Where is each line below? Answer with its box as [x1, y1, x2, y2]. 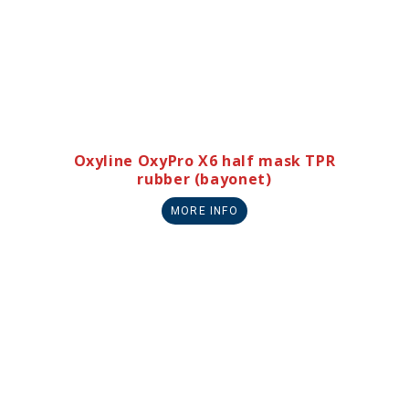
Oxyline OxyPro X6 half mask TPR [73, 150, 336, 171]
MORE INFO [171, 204, 238, 217]
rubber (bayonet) [137, 168, 272, 189]
